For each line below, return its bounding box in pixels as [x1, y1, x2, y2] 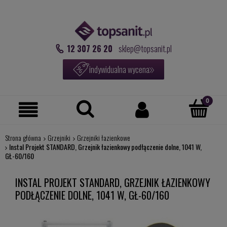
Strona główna [5, 132, 41, 143]
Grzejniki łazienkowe [77, 132, 130, 143]
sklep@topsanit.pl [118, 42, 172, 55]
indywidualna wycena [89, 63, 149, 75]
